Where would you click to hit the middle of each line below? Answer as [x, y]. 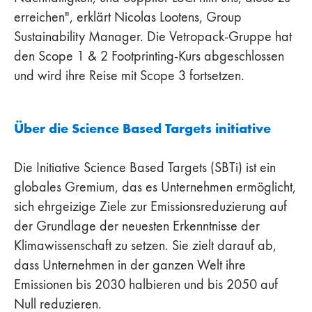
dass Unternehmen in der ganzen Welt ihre [130, 264]
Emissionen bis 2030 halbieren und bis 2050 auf [146, 284]
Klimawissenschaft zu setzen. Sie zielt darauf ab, [145, 245]
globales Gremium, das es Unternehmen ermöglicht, [155, 186]
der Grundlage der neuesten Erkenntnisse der [137, 225]
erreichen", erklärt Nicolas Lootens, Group [128, 16]
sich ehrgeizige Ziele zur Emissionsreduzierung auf [150, 206]
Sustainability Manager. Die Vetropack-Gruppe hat [153, 36]
